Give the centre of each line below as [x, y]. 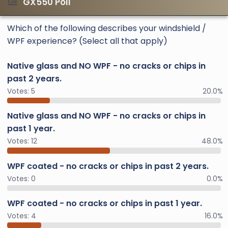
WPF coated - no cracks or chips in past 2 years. [108, 166]
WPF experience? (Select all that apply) [87, 41]
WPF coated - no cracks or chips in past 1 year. [105, 203]
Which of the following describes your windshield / [107, 28]
